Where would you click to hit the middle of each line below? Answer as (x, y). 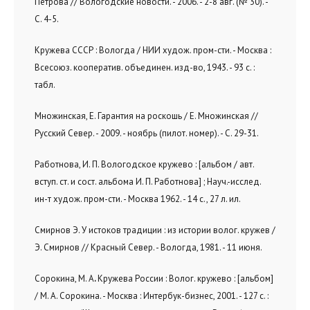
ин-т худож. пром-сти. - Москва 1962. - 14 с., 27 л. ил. (138, 199)
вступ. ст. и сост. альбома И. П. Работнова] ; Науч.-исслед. (148, 182)
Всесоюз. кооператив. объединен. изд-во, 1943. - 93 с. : (145, 67)
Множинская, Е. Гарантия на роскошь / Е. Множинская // (146, 116)
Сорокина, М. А (64, 279)
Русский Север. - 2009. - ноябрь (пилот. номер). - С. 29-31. (147, 133)
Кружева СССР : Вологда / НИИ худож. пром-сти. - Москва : (153, 50)
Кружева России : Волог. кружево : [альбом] (185, 279)
